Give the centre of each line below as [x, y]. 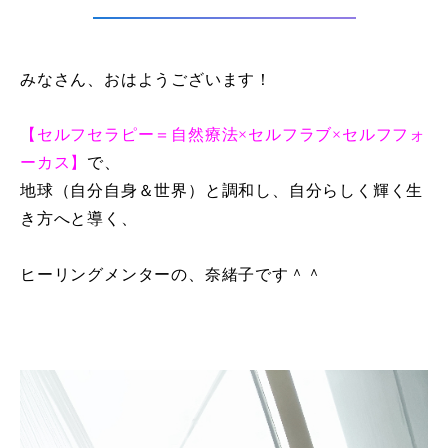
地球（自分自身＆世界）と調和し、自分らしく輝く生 [222, 190]
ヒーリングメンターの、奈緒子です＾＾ [171, 274]
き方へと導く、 [79, 218]
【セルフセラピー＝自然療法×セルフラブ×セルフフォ [223, 134]
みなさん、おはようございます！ [146, 79]
